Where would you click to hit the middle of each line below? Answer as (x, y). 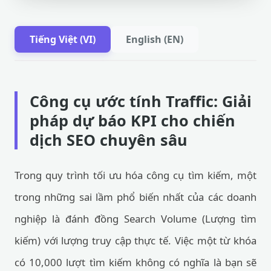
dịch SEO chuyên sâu (109, 140)
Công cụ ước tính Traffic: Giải (141, 101)
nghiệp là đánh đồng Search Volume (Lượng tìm (135, 219)
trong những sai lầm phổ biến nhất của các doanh (135, 197)
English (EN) (155, 39)
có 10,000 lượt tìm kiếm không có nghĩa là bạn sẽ (135, 262)
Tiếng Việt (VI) (63, 39)
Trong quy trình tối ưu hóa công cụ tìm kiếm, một (135, 175)
